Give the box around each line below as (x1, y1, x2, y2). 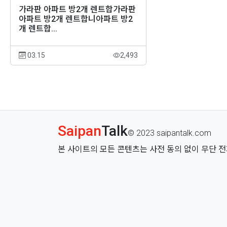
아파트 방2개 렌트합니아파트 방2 (19, 14, 133, 24)
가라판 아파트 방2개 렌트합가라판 (19, 5, 136, 14)
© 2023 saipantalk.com (128, 128, 211, 138)
